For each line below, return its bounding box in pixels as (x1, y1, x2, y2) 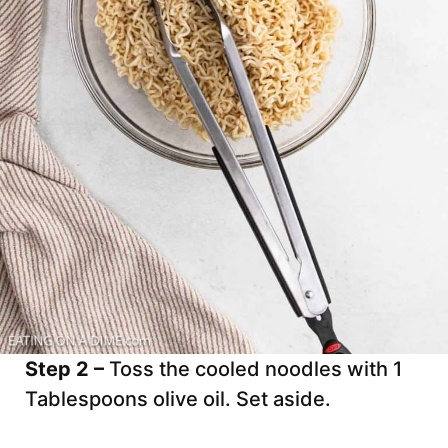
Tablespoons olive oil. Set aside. (25, 387, 336, 412)
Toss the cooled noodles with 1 (109, 357, 402, 382)
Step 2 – (25, 357, 109, 382)
